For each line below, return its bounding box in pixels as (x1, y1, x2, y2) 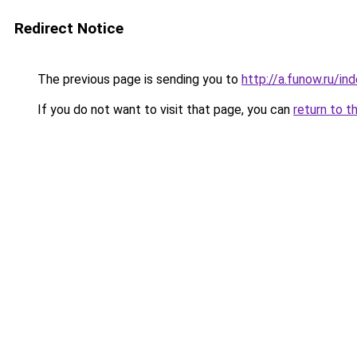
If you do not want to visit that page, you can (34, 102, 293, 117)
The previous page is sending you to (34, 72, 241, 87)
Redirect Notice (14, 19, 124, 37)
